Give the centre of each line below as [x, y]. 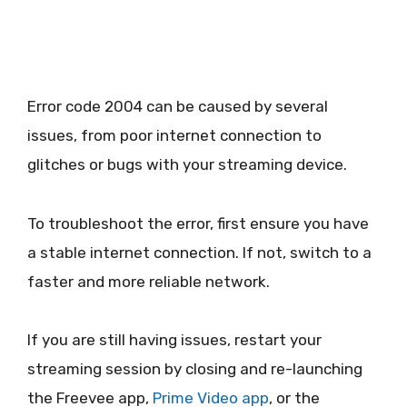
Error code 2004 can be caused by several [178, 107]
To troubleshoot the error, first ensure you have [198, 223]
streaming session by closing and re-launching [195, 368]
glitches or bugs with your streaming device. [187, 165]
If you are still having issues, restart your [174, 339]
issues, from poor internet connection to [174, 136]
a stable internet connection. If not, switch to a [199, 252]
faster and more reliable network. [149, 281]
